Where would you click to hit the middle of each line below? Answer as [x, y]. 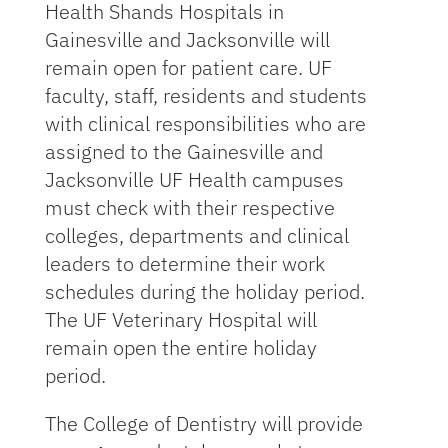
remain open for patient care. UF [188, 67]
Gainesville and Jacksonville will [187, 39]
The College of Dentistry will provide [203, 423]
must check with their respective [189, 207]
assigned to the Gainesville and [183, 151]
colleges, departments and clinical [196, 235]
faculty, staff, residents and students [205, 95]
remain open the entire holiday [180, 347]
